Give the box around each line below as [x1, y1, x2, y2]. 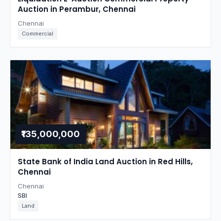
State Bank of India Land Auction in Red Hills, [18, 156, 193, 167]
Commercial [22, 30, 53, 37]
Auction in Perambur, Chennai [18, 4, 136, 14]
